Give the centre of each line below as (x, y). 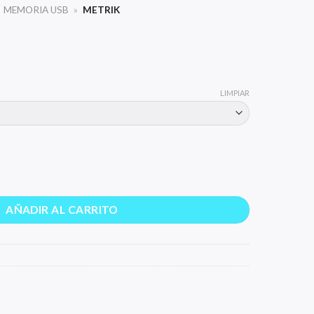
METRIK (101, 10)
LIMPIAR (235, 93)
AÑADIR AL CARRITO (62, 209)
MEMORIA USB (36, 10)
